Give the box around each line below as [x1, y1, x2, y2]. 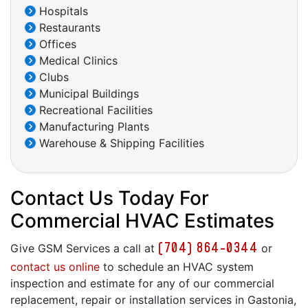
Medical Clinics [36, 54, 118, 68]
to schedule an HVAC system [100, 260, 254, 274]
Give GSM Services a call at [10, 241, 158, 256]
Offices [36, 37, 76, 52]
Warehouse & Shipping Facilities [36, 136, 204, 151]
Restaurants [36, 21, 100, 35]
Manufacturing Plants [36, 120, 149, 134]
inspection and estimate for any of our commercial [10, 276, 274, 291]
